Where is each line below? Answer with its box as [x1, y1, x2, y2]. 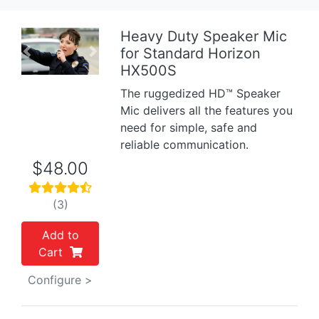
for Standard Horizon [120, 45, 261, 62]
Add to [41, 228, 79, 242]
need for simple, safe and [120, 120, 258, 135]
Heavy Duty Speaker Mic [120, 28, 288, 45]
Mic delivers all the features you [120, 103, 293, 117]
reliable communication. [120, 137, 249, 152]
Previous [26, 51, 73, 66]
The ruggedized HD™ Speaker [120, 86, 281, 100]
